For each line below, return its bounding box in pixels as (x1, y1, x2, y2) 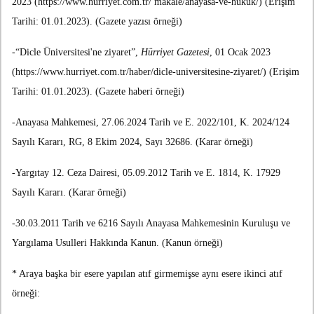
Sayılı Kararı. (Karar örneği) (12, 187, 126, 198)
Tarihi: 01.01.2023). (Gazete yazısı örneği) (12, 16, 182, 27)
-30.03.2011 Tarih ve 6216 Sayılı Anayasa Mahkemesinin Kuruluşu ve (12, 218, 290, 229)
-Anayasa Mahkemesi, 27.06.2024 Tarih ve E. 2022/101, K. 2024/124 (12, 117, 289, 128)
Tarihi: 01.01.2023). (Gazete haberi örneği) (12, 86, 184, 97)
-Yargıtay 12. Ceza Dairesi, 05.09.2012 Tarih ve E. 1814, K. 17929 (12, 168, 280, 179)
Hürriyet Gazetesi (141, 47, 210, 58)
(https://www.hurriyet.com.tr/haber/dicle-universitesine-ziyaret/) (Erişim (12, 67, 299, 78)
